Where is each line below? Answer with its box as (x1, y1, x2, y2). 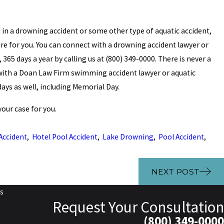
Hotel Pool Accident (31, 131, 97, 141)
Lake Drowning (102, 131, 153, 141)
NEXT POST (151, 166, 199, 176)
